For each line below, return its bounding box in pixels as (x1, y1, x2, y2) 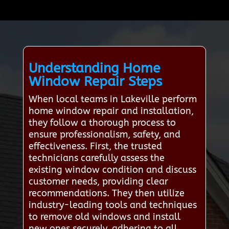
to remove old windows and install (28, 211, 180, 222)
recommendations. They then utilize (28, 187, 185, 199)
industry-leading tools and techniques (28, 199, 197, 211)
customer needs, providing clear (28, 175, 168, 187)
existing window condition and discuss (28, 164, 196, 175)
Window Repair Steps (28, 73, 162, 89)
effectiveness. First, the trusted (28, 140, 162, 152)
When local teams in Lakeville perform (28, 93, 197, 105)
